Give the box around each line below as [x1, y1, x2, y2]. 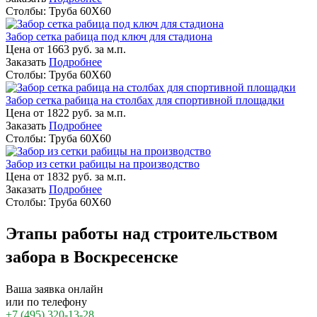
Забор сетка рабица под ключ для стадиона [6, 30, 212, 42]
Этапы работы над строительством [6, 224, 277, 243]
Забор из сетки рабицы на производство [6, 157, 200, 170]
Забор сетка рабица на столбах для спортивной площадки [6, 93, 284, 106]
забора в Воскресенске [6, 248, 178, 267]
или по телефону [6, 296, 87, 309]
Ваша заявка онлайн [6, 283, 103, 296]
